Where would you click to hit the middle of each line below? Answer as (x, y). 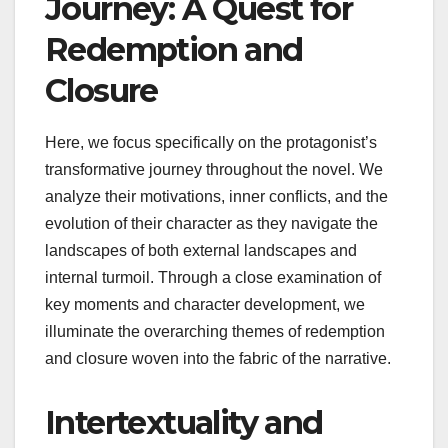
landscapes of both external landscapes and (201, 250)
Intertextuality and (184, 422)
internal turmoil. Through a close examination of (213, 277)
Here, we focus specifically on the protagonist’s (211, 142)
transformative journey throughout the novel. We (214, 169)
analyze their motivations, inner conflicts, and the (216, 196)
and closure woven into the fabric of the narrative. (218, 358)
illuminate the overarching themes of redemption (215, 331)
